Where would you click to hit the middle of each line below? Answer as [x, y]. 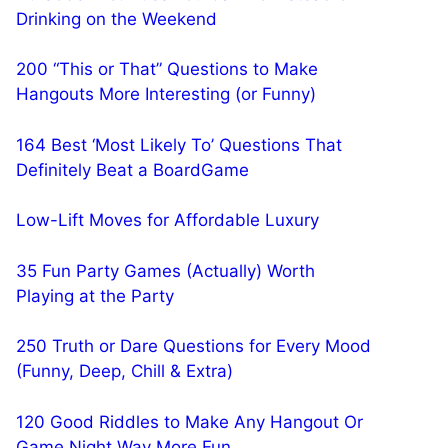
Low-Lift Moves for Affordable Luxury [167, 220]
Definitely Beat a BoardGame [132, 169]
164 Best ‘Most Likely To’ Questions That [179, 144]
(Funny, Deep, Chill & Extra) [124, 371]
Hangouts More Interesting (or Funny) [166, 94]
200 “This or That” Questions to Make [167, 69]
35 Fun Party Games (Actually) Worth [165, 270]
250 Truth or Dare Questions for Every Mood [193, 346]
